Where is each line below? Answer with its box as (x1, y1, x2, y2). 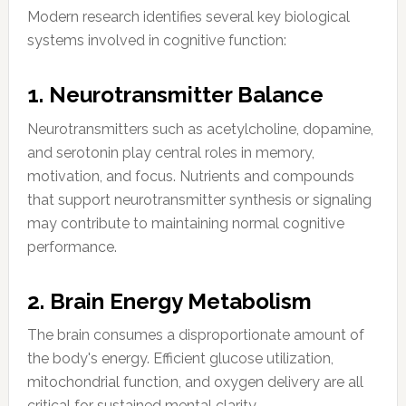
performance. (26, 237, 117, 256)
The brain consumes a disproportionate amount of (26, 326, 364, 344)
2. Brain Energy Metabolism (26, 287, 312, 314)
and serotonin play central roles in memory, (26, 143, 314, 161)
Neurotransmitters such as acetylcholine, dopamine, (26, 120, 373, 138)
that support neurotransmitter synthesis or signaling (26, 190, 372, 208)
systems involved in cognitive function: (26, 31, 286, 49)
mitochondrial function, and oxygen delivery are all (26, 373, 363, 391)
